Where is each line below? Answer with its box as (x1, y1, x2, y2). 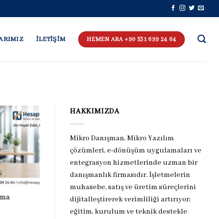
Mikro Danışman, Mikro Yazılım (70, 133, 174, 143)
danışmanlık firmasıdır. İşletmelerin (70, 170, 190, 179)
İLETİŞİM (36, 35, 66, 44)
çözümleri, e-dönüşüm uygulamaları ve (70, 146, 201, 155)
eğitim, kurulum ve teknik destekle (70, 207, 187, 216)
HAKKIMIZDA (70, 107, 120, 116)
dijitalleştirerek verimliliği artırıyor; (70, 195, 191, 204)
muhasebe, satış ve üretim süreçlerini (70, 182, 196, 192)
